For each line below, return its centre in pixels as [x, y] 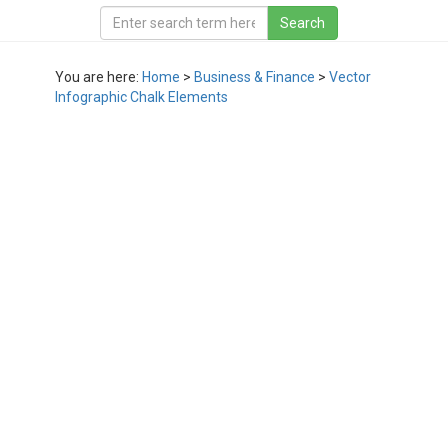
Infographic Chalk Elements [141, 97]
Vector [350, 77]
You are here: [98, 77]
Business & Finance [254, 77]
